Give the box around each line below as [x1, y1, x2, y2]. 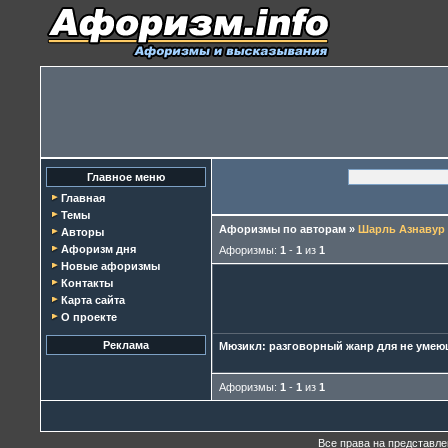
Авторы [61, 226, 104, 238]
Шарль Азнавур [358, 223, 445, 235]
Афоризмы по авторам [219, 223, 346, 235]
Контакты [61, 277, 113, 289]
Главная [61, 192, 105, 204]
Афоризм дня [61, 243, 136, 255]
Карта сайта [61, 294, 125, 306]
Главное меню [87, 171, 165, 183]
